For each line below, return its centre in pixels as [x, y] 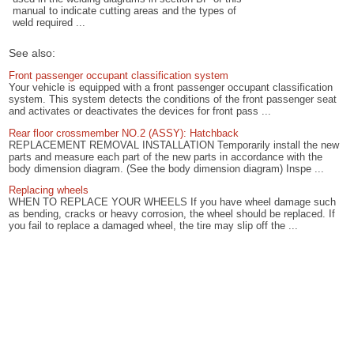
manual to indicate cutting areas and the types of [125, 11]
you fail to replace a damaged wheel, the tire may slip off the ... [154, 226]
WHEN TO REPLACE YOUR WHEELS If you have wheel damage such [173, 202]
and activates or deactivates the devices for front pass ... [140, 111]
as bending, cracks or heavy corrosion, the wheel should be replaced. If [172, 214]
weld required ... [49, 23]
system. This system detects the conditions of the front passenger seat [173, 99]
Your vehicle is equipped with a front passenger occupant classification [171, 87]
